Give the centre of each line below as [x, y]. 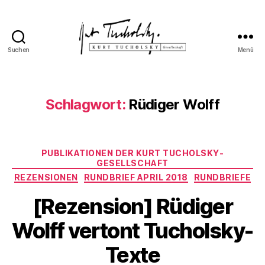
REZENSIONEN [46, 177]
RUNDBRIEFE [222, 177]
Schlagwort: [85, 104]
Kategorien [158, 151]
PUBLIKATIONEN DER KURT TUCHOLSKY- [132, 153]
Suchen [19, 50]
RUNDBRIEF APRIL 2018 [136, 177]
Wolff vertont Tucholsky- [132, 231]
